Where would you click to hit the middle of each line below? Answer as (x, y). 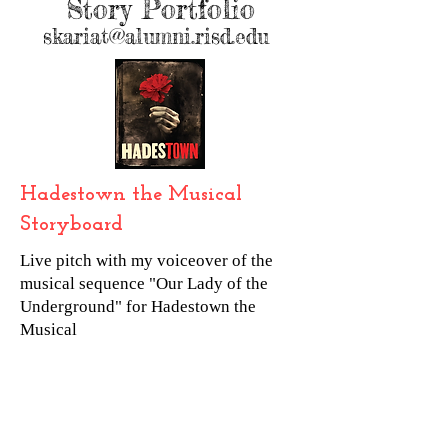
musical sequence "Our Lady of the (144, 283)
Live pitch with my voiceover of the (146, 260)
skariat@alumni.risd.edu (156, 36)
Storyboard (71, 224)
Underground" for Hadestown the (138, 306)
